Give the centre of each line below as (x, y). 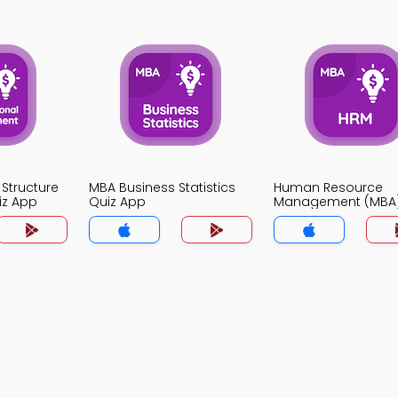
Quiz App (117, 202)
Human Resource (328, 187)
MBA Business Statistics (162, 187)
